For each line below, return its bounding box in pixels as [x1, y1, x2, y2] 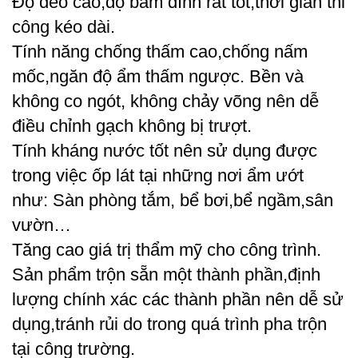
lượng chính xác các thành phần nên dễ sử [12, 289, 344, 310]
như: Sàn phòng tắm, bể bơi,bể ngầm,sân [12, 190, 333, 211]
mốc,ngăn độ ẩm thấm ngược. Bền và [12, 66, 304, 87]
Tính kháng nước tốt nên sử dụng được [12, 141, 317, 161]
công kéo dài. [12, 17, 115, 38]
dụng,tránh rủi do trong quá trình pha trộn [12, 314, 327, 335]
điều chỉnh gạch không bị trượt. [12, 116, 252, 137]
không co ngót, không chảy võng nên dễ [12, 91, 319, 112]
